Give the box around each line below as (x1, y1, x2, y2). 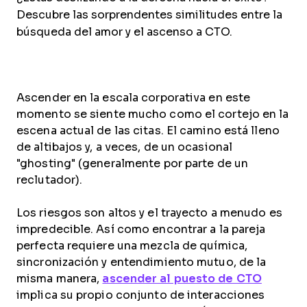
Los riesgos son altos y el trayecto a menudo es (16, 207, 282, 219)
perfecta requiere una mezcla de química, (16, 240, 248, 251)
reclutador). (16, 174, 86, 186)
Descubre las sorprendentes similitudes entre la (16, 9, 282, 21)
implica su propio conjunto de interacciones (16, 289, 265, 301)
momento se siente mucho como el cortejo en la (16, 108, 289, 120)
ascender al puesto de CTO (102, 273, 262, 284)
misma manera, (16, 273, 103, 284)
